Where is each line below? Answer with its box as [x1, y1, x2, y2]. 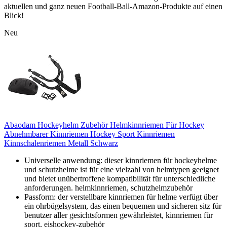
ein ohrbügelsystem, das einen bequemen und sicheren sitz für [24, 201, 221, 210]
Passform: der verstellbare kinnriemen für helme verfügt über [24, 192, 218, 201]
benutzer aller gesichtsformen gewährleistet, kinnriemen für [24, 210, 213, 219]
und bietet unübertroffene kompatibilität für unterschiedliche [24, 174, 215, 183]
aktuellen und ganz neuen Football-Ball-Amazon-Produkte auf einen [4, 2, 222, 11]
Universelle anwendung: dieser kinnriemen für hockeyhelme [24, 156, 217, 165]
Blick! [4, 11, 24, 20]
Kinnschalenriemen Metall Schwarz [4, 138, 118, 147]
